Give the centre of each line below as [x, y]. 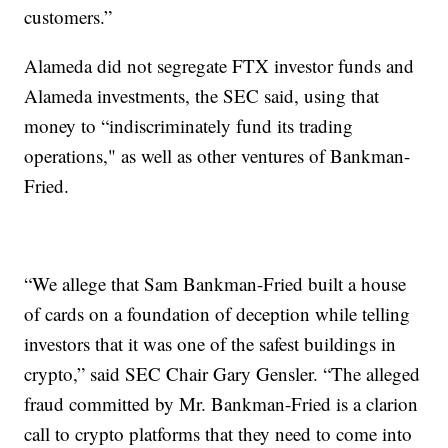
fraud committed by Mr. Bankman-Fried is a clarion [221, 404]
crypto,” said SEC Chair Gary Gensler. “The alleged [222, 374]
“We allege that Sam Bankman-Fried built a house [215, 284]
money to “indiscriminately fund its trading [189, 126]
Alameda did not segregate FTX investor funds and [219, 66]
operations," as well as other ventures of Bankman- [217, 156]
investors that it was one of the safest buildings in [210, 344]
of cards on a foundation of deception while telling [217, 314]
